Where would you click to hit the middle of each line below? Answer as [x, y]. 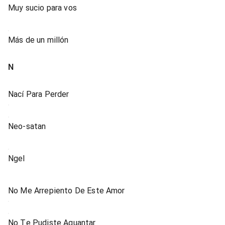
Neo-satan [27, 126]
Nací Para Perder [39, 94]
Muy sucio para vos [42, 8]
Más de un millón [38, 40]
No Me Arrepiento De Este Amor [67, 191]
